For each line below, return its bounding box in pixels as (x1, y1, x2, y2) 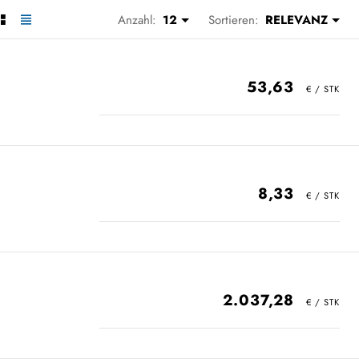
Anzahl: (118, 10, 156, 29)
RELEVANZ (265, 10, 328, 29)
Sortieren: (208, 10, 259, 29)
